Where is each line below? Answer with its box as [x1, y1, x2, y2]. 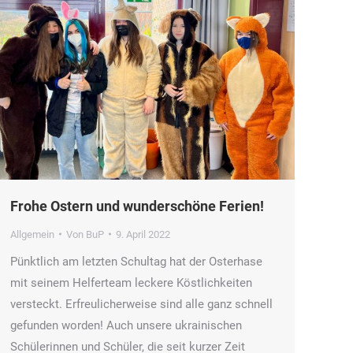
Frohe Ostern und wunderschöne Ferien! [10, 197, 264, 214]
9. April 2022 [116, 228, 170, 240]
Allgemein [10, 228, 54, 240]
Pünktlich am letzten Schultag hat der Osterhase [10, 254, 262, 269]
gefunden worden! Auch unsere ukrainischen [10, 318, 242, 333]
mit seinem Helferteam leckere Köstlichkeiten [10, 275, 252, 290]
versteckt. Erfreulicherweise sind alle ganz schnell [10, 296, 273, 311]
